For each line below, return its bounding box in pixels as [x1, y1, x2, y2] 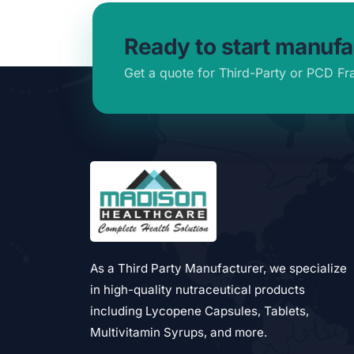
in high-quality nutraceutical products [90, 281, 305, 297]
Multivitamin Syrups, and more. [90, 324, 267, 340]
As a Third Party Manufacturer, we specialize [90, 260, 347, 276]
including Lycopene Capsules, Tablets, [90, 303, 309, 318]
